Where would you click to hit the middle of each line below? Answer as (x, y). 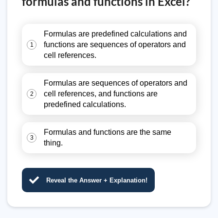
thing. (53, 143)
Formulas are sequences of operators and (116, 83)
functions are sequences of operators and (115, 45)
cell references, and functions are (101, 94)
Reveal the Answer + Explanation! (97, 180)
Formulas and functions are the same (108, 132)
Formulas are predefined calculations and (115, 34)
